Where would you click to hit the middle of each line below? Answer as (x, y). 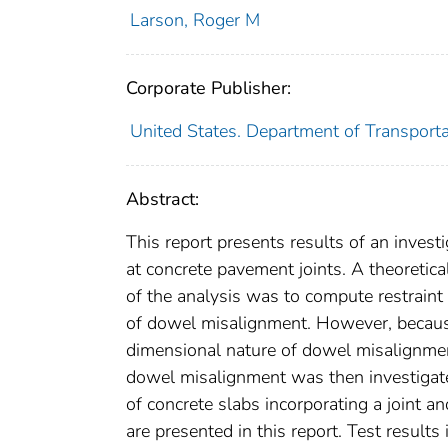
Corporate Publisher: (208, 87)
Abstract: (162, 198)
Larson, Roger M (194, 19)
